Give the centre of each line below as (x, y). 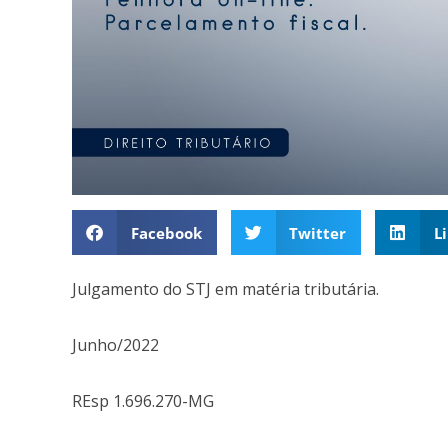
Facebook (166, 232)
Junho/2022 (115, 345)
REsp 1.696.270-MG (143, 401)
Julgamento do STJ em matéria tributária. (225, 289)
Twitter (317, 232)
